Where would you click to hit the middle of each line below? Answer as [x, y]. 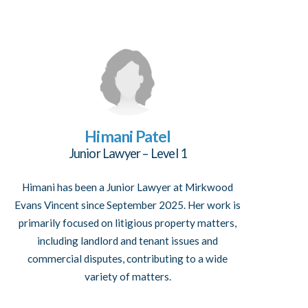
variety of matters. [128, 276]
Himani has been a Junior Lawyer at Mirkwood [128, 187]
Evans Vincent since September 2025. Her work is [128, 205]
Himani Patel [128, 136]
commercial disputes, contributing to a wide [128, 258]
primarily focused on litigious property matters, [128, 222]
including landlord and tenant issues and [128, 240]
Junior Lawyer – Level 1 [128, 154]
